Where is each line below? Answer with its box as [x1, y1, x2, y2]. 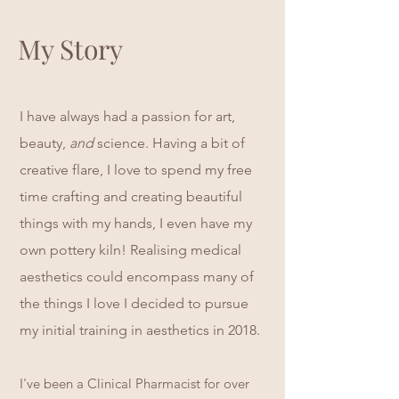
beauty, [20, 134, 69, 151]
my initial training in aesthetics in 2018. [20, 322, 264, 338]
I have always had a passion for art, [20, 108, 235, 125]
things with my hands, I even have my [20, 215, 252, 232]
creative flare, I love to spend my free [20, 161, 252, 178]
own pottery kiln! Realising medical [20, 241, 241, 258]
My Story [18, 31, 123, 67]
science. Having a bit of [97, 134, 245, 151]
